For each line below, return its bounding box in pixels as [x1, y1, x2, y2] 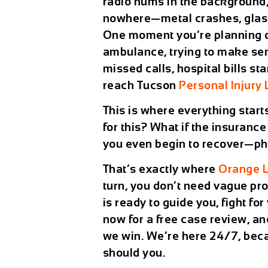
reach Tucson [102, 78, 179, 92]
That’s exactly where [102, 163, 219, 176]
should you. [102, 246, 166, 260]
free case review [156, 213, 247, 226]
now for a [102, 213, 156, 226]
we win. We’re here [102, 230, 210, 243]
